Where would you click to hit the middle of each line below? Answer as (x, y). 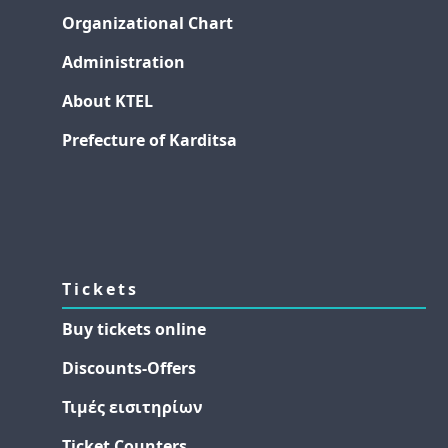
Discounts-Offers (129, 367)
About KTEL (108, 100)
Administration (124, 61)
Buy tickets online (134, 328)
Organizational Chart (148, 22)
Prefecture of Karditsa (150, 139)
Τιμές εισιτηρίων (133, 406)
